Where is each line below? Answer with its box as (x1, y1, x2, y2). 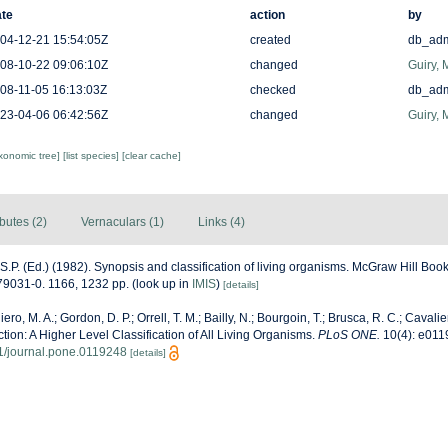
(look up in (129, 277, 192, 291)
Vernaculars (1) (81, 215, 164, 229)
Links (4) (198, 215, 245, 229)
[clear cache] (121, 150, 181, 161)
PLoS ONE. (318, 328, 380, 342)
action (249, 8, 285, 22)
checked (249, 83, 296, 97)
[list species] (62, 150, 122, 161)
